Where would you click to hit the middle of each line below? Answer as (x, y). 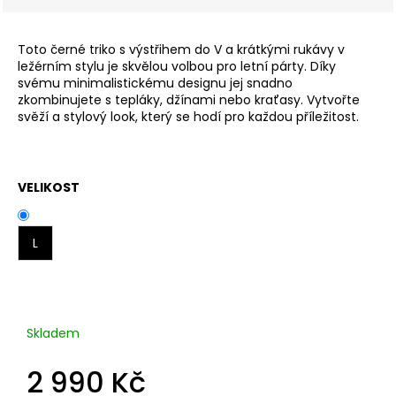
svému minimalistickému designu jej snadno (155, 84)
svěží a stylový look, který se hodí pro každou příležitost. (188, 117)
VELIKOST (49, 188)
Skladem (53, 334)
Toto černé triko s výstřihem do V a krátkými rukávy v (181, 50)
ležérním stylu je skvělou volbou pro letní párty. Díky (177, 67)
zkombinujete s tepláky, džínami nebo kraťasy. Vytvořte (189, 100)
